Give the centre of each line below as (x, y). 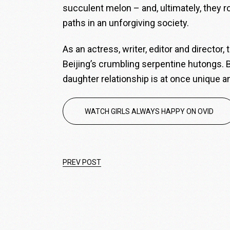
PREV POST (82, 162)
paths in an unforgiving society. (126, 23)
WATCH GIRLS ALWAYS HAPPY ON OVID (149, 112)
